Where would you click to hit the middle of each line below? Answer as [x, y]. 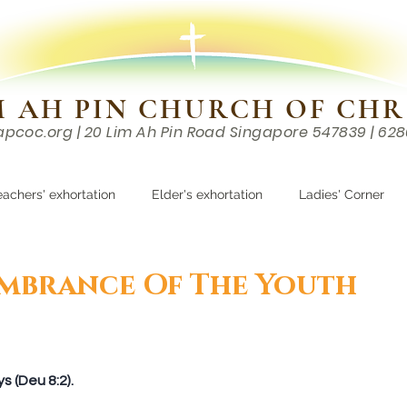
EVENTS [65, 164]
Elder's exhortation [207, 194]
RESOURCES [206, 164]
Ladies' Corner [342, 194]
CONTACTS [362, 164]
